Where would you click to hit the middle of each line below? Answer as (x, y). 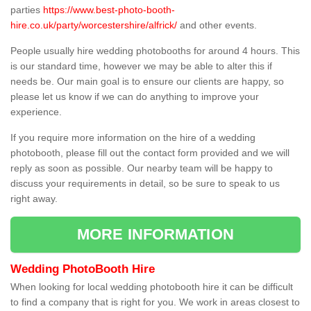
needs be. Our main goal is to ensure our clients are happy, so (147, 82)
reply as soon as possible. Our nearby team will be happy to (142, 168)
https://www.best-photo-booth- (109, 10)
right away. (34, 199)
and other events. (217, 25)
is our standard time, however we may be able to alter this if (141, 66)
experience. (36, 112)
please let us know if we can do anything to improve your (135, 97)
